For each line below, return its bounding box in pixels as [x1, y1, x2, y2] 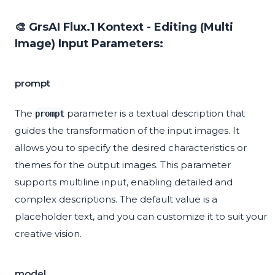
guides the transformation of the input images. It [15, 125, 239, 137]
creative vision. [15, 228, 82, 240]
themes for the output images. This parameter [15, 159, 231, 171]
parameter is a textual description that [64, 107, 245, 120]
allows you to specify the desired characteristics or [15, 142, 247, 154]
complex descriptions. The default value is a [15, 193, 217, 206]
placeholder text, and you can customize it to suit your [15, 211, 267, 223]
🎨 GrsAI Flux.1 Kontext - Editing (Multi [15, 20, 233, 34]
